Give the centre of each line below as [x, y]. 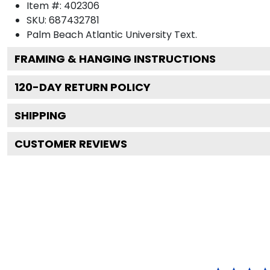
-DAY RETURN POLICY [92, 87]
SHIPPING [40, 115]
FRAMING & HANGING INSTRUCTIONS [115, 58]
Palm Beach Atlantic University [99, 34]
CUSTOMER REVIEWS [71, 143]
